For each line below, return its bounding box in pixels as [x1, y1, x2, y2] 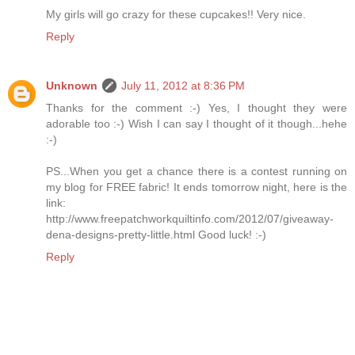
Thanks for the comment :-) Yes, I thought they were [46, 101, 347, 114]
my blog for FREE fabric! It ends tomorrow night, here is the [46, 180, 347, 193]
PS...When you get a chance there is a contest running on [46, 164, 347, 177]
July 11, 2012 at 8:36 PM [121, 78, 245, 92]
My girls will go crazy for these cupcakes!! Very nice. [46, 7, 306, 21]
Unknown [46, 78, 97, 92]
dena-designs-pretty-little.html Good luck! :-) [46, 227, 266, 241]
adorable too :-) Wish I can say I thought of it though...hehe [46, 116, 347, 130]
